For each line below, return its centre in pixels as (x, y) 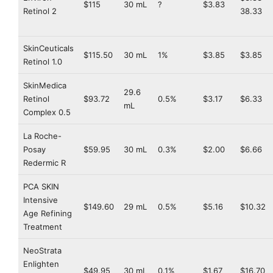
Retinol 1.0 (43, 62)
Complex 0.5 (47, 112)
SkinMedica (45, 86)
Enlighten (41, 264)
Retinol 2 (40, 11)
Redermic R (44, 163)
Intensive (41, 200)
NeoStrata (42, 251)
